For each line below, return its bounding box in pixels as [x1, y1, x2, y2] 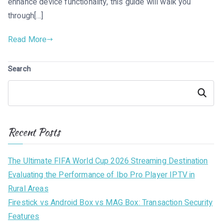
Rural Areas [8, 182, 49, 195]
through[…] [8, 9, 44, 22]
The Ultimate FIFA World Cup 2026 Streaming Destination [8, 155, 208, 167]
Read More [8, 33, 47, 46]
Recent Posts [8, 124, 60, 139]
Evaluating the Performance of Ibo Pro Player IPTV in [8, 168, 195, 181]
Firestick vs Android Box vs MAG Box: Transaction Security [8, 196, 213, 209]
